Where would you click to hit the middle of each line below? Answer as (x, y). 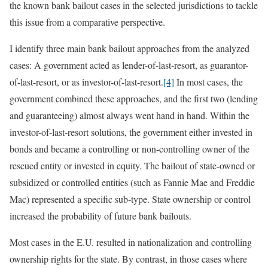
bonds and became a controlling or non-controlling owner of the (130, 148)
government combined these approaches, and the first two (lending (134, 98)
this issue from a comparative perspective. (87, 22)
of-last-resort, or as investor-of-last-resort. (86, 81)
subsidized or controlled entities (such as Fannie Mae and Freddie (132, 182)
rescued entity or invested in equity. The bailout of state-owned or (132, 165)
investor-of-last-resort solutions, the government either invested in (131, 132)
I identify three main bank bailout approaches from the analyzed (130, 48)
